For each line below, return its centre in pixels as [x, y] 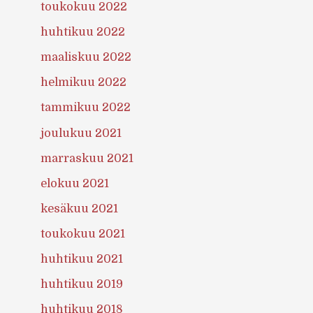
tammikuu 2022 [86, 108]
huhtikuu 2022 [83, 32]
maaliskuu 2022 [86, 57]
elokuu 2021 [75, 183]
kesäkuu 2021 [80, 208]
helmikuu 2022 [84, 82]
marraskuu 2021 [87, 158]
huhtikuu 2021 [82, 259]
